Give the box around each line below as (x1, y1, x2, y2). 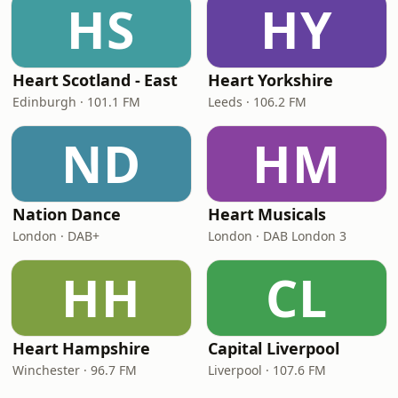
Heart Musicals (208, 203, 326, 225)
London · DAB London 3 (208, 227, 346, 244)
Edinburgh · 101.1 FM (12, 93, 140, 110)
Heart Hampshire (12, 338, 150, 359)
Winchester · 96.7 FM (12, 362, 137, 378)
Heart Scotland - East (12, 69, 179, 91)
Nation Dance (12, 203, 121, 225)
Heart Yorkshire (208, 69, 333, 91)
